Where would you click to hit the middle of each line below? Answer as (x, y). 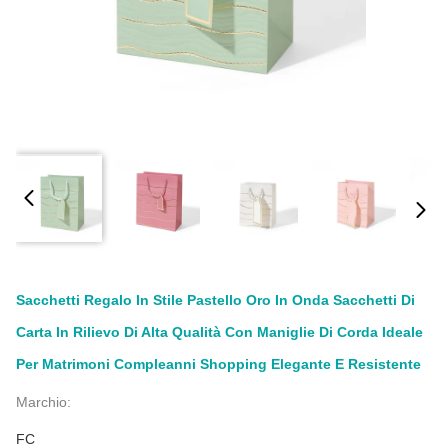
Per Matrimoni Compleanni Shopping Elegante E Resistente (218, 364)
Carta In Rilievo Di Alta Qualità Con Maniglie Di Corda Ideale (219, 332)
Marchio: (43, 402)
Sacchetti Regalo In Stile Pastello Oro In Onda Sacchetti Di (215, 300)
